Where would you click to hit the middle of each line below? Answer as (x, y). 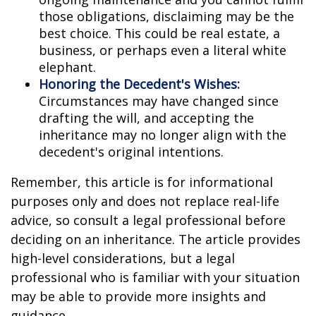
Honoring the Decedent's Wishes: (139, 84)
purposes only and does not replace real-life (145, 201)
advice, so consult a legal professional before (148, 220)
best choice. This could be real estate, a (159, 33)
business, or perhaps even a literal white (163, 50)
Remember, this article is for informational (142, 182)
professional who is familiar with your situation (155, 277)
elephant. (67, 67)
